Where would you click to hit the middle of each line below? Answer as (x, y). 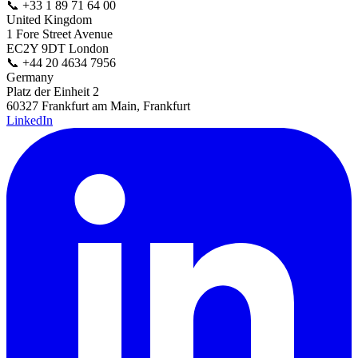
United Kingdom (49, 19)
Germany (30, 77)
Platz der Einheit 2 (53, 91)
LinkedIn (30, 120)
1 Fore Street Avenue (60, 34)
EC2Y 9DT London (58, 48)
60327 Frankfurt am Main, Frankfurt (98, 105)
